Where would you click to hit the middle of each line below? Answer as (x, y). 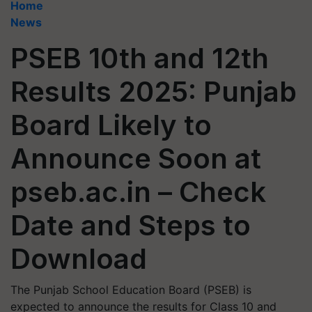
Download (79, 259)
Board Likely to (111, 125)
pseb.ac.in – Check (138, 192)
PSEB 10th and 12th (140, 58)
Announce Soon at (136, 158)
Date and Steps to (131, 225)
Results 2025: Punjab (154, 92)
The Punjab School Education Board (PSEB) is (131, 290)
